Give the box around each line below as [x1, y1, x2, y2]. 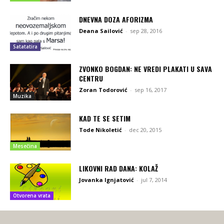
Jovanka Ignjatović [79, 175, 134, 183]
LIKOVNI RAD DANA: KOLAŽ [79, 162, 158, 173]
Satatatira [13, 43, 37, 50]
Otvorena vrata [13, 192, 50, 199]
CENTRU [79, 73, 103, 84]
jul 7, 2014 [141, 175, 167, 183]
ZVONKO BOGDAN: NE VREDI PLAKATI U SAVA [79, 63, 212, 74]
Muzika [13, 92, 31, 100]
